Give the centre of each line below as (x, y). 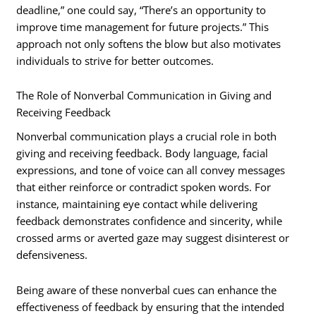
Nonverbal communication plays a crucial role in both (147, 136)
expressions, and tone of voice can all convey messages (151, 170)
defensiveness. (52, 255)
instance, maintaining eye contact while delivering (137, 204)
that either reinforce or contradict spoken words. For (144, 187)
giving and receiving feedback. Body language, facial (142, 153)
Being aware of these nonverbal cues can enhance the (147, 290)
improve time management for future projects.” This (143, 26)
